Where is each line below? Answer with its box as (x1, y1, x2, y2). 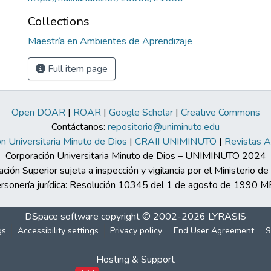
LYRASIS (208, 210, 246, 223)
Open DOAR (11, 106, 65, 119)
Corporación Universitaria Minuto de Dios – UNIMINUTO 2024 (5, 149, 266, 163)
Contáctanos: (51, 120, 108, 134)
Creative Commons (180, 106, 260, 119)
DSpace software (25, 210, 99, 223)
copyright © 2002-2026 (99, 210, 208, 223)
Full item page (45, 62, 108, 76)
